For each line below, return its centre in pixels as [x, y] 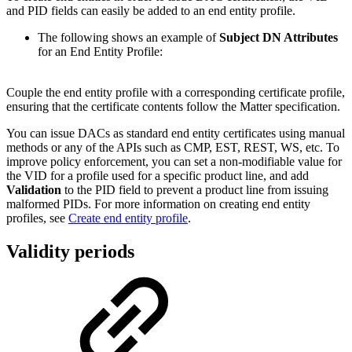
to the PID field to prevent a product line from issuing [195, 190]
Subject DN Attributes [279, 38]
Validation [34, 190]
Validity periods [70, 252]
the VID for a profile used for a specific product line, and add [158, 176]
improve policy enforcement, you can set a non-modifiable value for [174, 162]
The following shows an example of [128, 38]
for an [52, 52]
